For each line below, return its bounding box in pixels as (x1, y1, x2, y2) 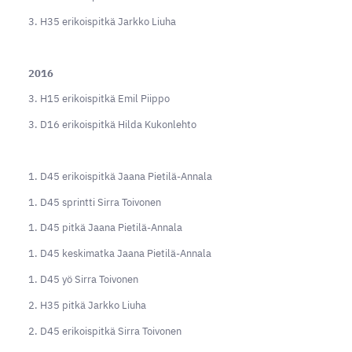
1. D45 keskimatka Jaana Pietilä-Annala (27, 247, 211, 261)
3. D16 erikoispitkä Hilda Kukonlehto (27, 118, 196, 132)
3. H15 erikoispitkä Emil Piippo (27, 92, 170, 106)
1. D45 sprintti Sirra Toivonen (27, 195, 161, 209)
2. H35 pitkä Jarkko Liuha (27, 298, 146, 312)
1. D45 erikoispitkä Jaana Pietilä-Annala (27, 169, 212, 183)
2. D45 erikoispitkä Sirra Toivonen (27, 324, 181, 338)
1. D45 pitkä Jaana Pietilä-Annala (27, 221, 182, 235)
